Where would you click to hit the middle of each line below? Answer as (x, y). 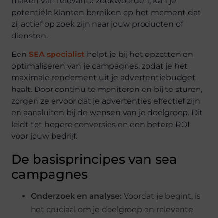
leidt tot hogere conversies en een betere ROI (101, 125)
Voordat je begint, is (161, 196)
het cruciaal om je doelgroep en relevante (112, 210)
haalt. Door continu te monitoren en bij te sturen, (107, 90)
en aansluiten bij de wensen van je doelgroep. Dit (107, 113)
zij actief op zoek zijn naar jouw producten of (97, 24)
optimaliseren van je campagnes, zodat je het (100, 66)
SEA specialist (57, 54)
